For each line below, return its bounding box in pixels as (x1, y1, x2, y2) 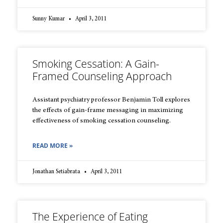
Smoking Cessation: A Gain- (32, 57, 159, 71)
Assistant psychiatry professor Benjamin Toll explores (32, 97, 190, 104)
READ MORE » (32, 141, 73, 150)
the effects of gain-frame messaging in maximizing (32, 107, 183, 114)
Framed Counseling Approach (32, 69, 172, 84)
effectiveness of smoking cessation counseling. (32, 117, 171, 125)
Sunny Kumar (32, 16, 66, 22)
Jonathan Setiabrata (32, 169, 82, 175)
